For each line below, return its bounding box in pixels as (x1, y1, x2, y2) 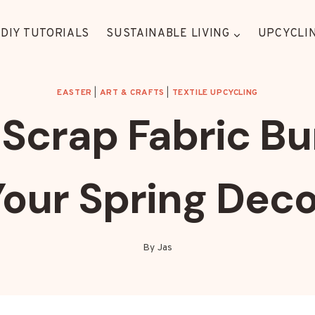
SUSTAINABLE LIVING (106, 27, 230, 41)
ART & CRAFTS (99, 87, 165, 99)
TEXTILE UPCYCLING (172, 87, 258, 99)
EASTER (57, 87, 92, 99)
